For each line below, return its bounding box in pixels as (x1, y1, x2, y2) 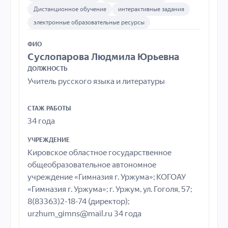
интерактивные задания (118, 5, 184, 13)
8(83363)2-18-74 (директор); (27, 196, 129, 207)
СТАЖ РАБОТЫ (27, 104, 71, 112)
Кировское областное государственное (27, 148, 172, 158)
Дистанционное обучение (33, 5, 106, 13)
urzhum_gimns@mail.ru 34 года (27, 209, 141, 219)
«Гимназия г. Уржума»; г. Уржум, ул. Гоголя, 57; (27, 184, 192, 194)
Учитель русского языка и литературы (27, 76, 165, 87)
